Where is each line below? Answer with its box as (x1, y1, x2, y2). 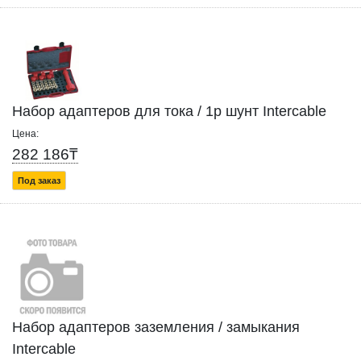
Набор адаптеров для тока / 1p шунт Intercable (12, 103, 326, 120)
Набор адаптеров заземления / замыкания (12, 319, 300, 336)
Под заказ (18, 176, 60, 186)
